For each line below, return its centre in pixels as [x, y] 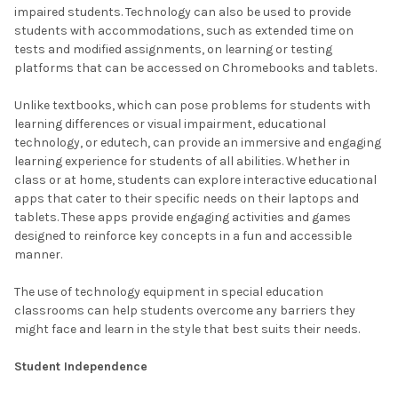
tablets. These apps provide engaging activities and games [183, 217]
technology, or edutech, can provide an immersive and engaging [198, 142]
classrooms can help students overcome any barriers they [185, 310]
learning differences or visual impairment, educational [170, 123]
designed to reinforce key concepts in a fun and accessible [183, 235]
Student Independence [81, 366]
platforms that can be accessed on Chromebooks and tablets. [195, 68]
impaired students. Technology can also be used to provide [183, 12]
